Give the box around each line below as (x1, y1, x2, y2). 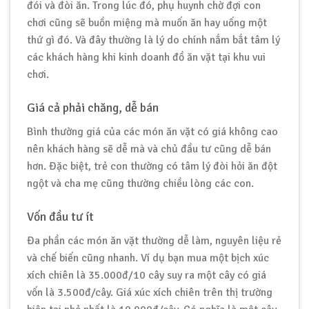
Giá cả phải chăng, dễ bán (27, 100, 159, 116)
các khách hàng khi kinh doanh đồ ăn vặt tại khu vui (27, 50, 266, 65)
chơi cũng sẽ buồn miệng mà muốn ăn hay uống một (27, 16, 267, 30)
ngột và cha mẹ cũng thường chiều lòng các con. (27, 177, 254, 191)
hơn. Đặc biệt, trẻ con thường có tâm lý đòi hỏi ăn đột (27, 159, 277, 174)
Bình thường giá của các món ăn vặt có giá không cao (27, 125, 278, 139)
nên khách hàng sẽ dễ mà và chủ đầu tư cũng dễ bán (27, 142, 271, 157)
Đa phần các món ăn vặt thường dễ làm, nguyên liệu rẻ (27, 233, 281, 248)
